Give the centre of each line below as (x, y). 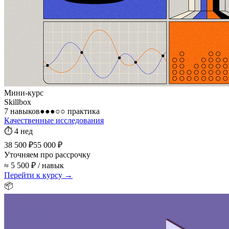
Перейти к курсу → (38, 175)
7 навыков (22, 111)
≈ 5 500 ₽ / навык (34, 165)
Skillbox (18, 102)
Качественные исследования (54, 120)
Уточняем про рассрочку (47, 154)
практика (83, 111)
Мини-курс (24, 93)
